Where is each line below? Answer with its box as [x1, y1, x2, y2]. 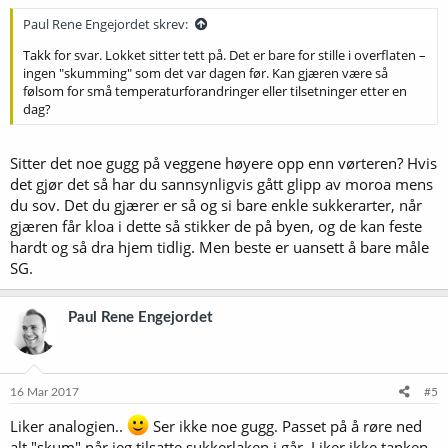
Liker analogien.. [10, 415, 127, 436]
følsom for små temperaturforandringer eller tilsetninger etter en [23, 81, 407, 100]
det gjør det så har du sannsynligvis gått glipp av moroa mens [10, 174, 433, 194]
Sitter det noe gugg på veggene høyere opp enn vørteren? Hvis [10, 153, 437, 173]
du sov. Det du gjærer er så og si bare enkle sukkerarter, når [10, 195, 422, 215]
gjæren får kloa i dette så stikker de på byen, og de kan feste [10, 216, 422, 236]
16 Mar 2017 [10, 385, 79, 398]
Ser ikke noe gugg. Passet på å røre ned [149, 415, 422, 436]
